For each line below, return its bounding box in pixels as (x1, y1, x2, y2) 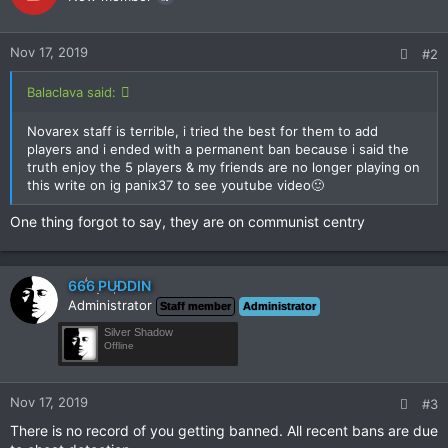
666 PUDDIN (68, 277, 151, 294)
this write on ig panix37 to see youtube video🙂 (27, 177, 324, 193)
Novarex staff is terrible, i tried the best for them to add (27, 123, 378, 139)
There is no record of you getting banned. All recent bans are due (10, 422, 438, 439)
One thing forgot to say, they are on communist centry (10, 213, 365, 230)
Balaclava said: (27, 84, 116, 100)
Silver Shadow (104, 326, 173, 338)
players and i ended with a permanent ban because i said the (27, 141, 409, 157)
